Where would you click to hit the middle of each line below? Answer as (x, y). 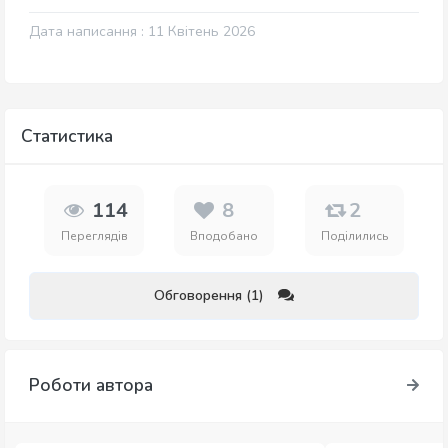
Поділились (354, 236)
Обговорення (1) (208, 296)
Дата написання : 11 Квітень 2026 (142, 32)
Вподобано (224, 236)
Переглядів (94, 236)
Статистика (67, 136)
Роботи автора (91, 385)
